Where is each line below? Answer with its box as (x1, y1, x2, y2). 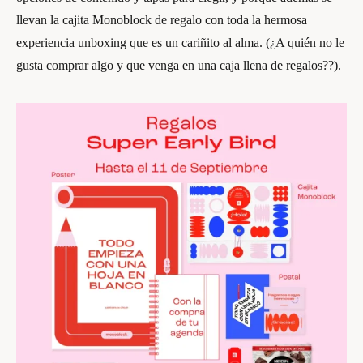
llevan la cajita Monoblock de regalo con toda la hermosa (16, 13, 307, 27)
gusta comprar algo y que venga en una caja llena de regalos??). (16, 58, 341, 72)
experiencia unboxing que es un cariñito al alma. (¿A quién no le (16, 36, 344, 49)
